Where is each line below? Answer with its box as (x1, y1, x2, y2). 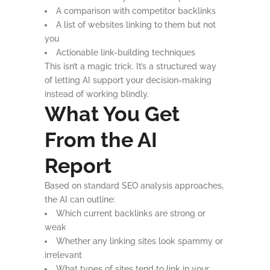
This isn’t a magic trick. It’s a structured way (45, 61, 216, 71)
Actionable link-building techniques (56, 48, 195, 57)
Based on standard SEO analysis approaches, (45, 181, 224, 190)
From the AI (45, 128, 157, 152)
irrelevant (45, 250, 82, 260)
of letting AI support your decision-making (45, 75, 212, 85)
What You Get (45, 102, 180, 126)
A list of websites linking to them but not (56, 20, 216, 30)
